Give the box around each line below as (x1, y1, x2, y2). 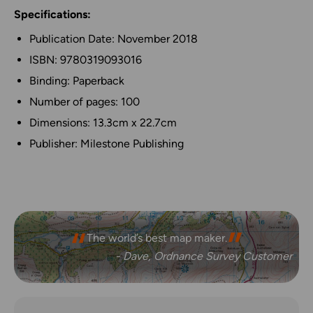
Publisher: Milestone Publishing (29, 137, 184, 151)
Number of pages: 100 (29, 95, 140, 109)
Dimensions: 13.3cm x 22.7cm (29, 116, 177, 130)
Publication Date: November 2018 (29, 32, 198, 46)
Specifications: (14, 8, 91, 22)
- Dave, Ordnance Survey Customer (115, 249, 292, 263)
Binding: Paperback (29, 74, 124, 88)
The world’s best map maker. (86, 231, 227, 245)
